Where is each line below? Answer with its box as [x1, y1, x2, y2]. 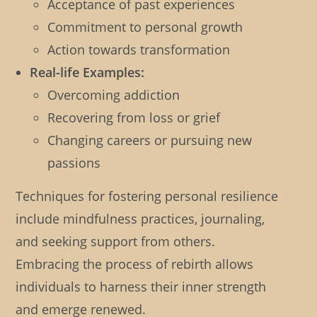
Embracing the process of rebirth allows [16, 255, 254, 273]
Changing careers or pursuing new [47, 132, 253, 149]
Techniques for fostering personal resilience [16, 188, 279, 205]
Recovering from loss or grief [47, 109, 221, 127]
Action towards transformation [47, 41, 231, 59]
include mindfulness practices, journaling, [16, 210, 265, 228]
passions [47, 154, 101, 172]
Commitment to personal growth [47, 18, 243, 36]
